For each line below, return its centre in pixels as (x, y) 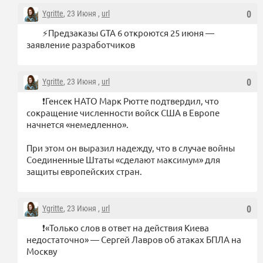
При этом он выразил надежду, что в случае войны (131, 147)
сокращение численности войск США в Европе (123, 112)
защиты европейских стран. (84, 171)
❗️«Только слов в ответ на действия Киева (126, 227)
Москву (42, 251)
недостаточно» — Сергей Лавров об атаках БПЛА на (134, 239)
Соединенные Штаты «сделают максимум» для (123, 159)
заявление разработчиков (81, 44)
